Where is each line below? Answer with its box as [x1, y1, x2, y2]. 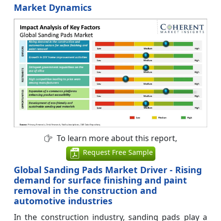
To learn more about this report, [54, 133, 177, 144]
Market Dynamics [14, 1, 92, 13]
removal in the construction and [14, 184, 157, 196]
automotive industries [14, 194, 112, 207]
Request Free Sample [80, 147, 153, 157]
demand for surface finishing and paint [14, 174, 187, 186]
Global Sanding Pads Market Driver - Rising [14, 163, 202, 176]
